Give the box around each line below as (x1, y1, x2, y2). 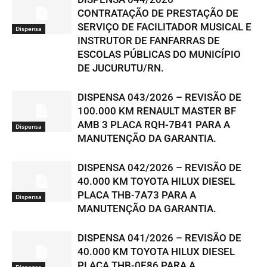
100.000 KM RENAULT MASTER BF (77, 105, 236, 117)
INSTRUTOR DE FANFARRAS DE (77, 35, 220, 46)
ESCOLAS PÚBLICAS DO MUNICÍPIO (77, 48, 241, 60)
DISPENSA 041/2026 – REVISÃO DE (77, 232, 241, 244)
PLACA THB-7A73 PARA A (77, 189, 196, 201)
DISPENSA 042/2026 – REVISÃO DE (77, 162, 241, 173)
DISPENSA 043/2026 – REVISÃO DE (77, 91, 241, 103)
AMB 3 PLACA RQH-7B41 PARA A (77, 119, 230, 131)
